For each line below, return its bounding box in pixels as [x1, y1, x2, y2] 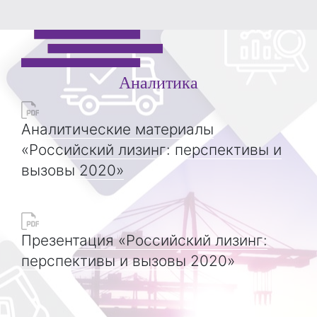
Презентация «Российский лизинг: [21, 231, 267, 249]
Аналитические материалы [21, 120, 214, 138]
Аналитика [119, 70, 198, 93]
